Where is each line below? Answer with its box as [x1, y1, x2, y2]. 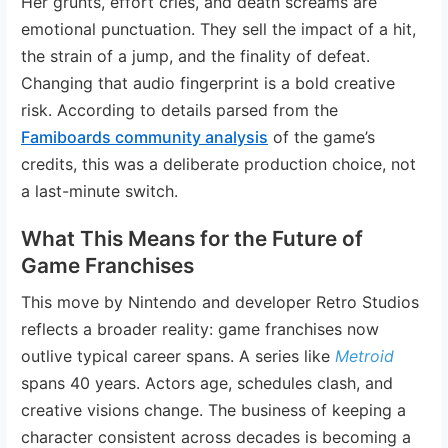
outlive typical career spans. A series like [21, 345, 336, 366]
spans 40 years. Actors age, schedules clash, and [21, 372, 394, 393]
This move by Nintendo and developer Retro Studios [21, 291, 420, 312]
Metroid [335, 345, 395, 366]
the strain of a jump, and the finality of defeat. [21, 45, 371, 66]
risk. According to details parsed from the [21, 99, 339, 120]
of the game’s [268, 126, 376, 147]
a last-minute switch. [21, 180, 179, 201]
